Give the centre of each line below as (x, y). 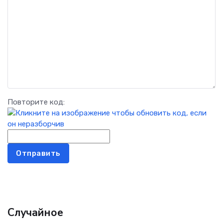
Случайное (35, 213)
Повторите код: (36, 102)
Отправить (38, 154)
